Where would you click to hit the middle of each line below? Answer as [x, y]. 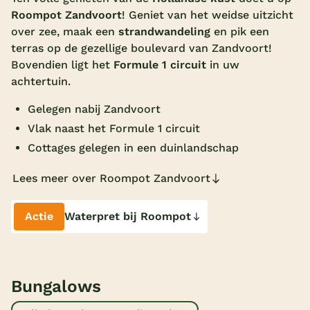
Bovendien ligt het [62, 65]
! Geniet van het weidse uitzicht [208, 15]
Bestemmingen [145, 171]
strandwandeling [164, 32]
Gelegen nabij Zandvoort [94, 109]
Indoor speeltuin [161, 73]
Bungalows [56, 286]
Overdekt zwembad [168, 20]
